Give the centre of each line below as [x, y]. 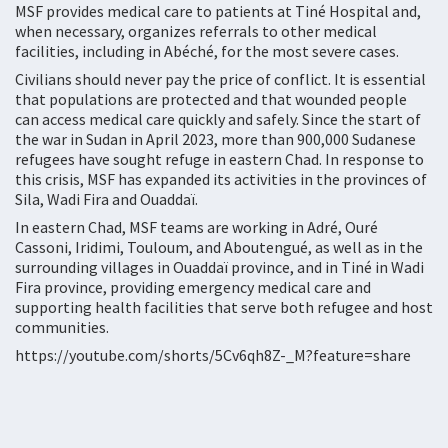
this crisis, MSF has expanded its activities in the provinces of [221, 179]
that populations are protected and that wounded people [211, 99]
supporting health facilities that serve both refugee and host [224, 307]
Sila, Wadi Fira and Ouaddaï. [108, 199]
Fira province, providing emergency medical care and [193, 287]
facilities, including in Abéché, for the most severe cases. [208, 51]
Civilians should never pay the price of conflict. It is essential [220, 79]
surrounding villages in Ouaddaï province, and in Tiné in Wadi [219, 267]
